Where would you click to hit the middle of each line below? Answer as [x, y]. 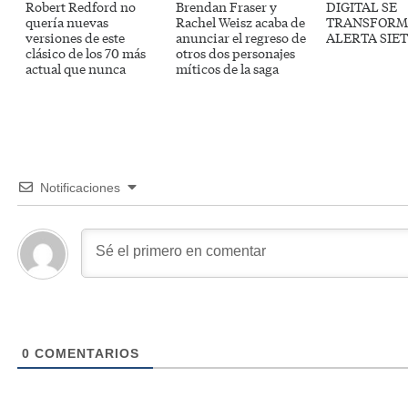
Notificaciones [80, 188]
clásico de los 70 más [86, 53]
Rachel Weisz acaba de [240, 22]
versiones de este [75, 37]
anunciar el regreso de [241, 37]
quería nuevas [67, 22]
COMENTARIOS [85, 353]
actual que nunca [76, 68]
